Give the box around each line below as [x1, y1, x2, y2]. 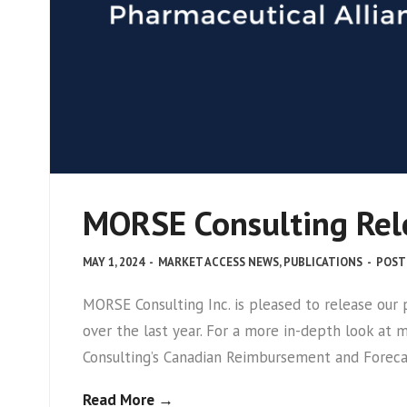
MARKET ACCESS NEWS [158, 253, 279, 270]
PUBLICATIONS [283, 253, 362, 270]
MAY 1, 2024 [83, 253, 144, 270]
